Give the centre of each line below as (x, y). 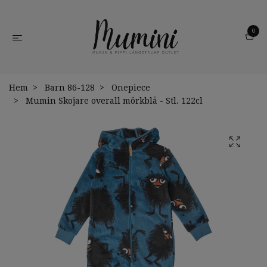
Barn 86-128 (70, 88)
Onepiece (131, 88)
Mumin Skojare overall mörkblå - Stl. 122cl (113, 101)
